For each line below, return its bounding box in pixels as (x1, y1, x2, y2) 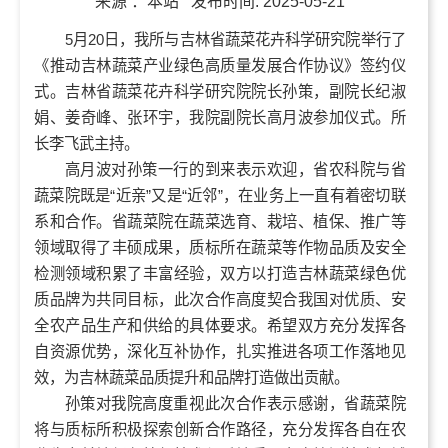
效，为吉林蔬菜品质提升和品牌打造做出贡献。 (34, 368, 350, 386)
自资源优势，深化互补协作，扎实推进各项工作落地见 (34, 342, 406, 360)
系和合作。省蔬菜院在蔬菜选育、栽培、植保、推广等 (34, 212, 406, 230)
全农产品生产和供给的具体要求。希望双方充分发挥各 (34, 316, 406, 334)
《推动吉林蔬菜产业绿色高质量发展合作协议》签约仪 (34, 56, 406, 74)
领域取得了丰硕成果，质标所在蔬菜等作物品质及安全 (34, 238, 406, 256)
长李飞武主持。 (34, 134, 140, 152)
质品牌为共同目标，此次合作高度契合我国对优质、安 (34, 290, 406, 308)
